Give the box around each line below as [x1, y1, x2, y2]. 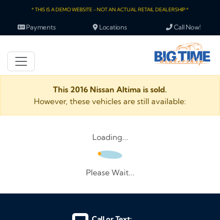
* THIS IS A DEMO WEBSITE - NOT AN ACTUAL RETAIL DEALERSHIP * [31, 6, 189, 13]
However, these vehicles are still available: [34, 96, 186, 106]
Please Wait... [85, 167, 135, 177]
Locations [98, 23, 127, 31]
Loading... [92, 132, 128, 142]
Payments [25, 23, 56, 31]
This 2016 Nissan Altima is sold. [53, 84, 167, 94]
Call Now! [172, 23, 201, 31]
